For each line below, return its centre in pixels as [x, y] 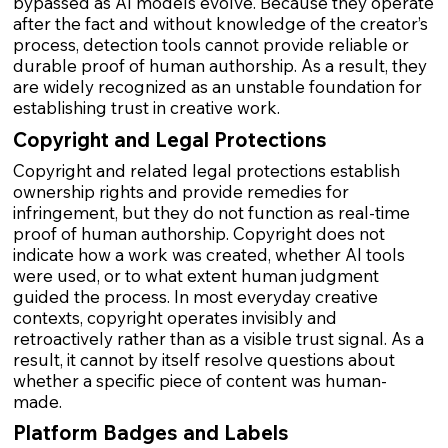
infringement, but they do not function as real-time [211, 212]
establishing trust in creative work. [146, 108]
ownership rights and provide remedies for [180, 191]
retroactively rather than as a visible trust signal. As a [218, 338]
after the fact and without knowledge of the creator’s [220, 24]
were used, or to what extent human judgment [195, 275]
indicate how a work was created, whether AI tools [208, 254]
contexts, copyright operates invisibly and [174, 317]
